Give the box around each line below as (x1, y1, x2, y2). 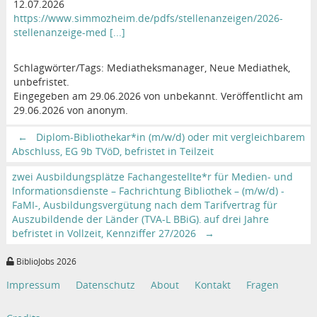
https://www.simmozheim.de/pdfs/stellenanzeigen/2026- (13, 11, 283, 25)
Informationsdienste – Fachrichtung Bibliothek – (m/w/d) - (11, 183, 284, 197)
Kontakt (194, 277, 231, 292)
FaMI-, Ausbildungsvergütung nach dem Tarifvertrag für (11, 197, 277, 212)
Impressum (6, 277, 60, 292)
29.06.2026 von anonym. (13, 103, 128, 117)
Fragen (246, 277, 279, 292)
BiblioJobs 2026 (13, 255, 76, 268)
